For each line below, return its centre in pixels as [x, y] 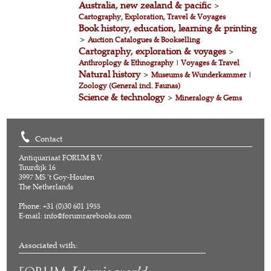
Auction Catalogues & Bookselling [144, 40]
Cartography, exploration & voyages [152, 51]
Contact [49, 139]
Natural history [110, 74]
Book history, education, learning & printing [168, 28]
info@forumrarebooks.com [88, 216]
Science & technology [122, 97]
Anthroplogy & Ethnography [126, 63]
